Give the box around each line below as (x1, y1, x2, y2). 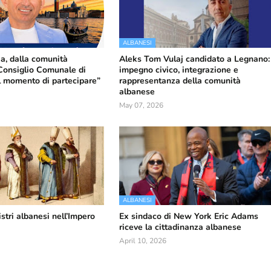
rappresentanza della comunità (119, 75, 241, 87)
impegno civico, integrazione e (119, 64, 239, 76)
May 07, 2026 (119, 100, 164, 110)
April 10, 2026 (119, 236, 167, 246)
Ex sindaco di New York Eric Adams (119, 211, 259, 222)
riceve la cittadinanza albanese (119, 221, 242, 233)
